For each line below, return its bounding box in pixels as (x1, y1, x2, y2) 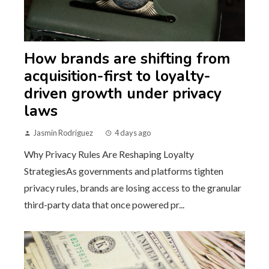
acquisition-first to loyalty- (24, 66, 211, 87)
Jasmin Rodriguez (34, 128, 93, 138)
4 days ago (115, 128, 151, 138)
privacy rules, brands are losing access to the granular (24, 182, 241, 194)
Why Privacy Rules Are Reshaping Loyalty (24, 148, 194, 160)
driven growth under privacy (24, 83, 222, 104)
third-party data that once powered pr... (24, 199, 184, 211)
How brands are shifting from (24, 49, 230, 70)
